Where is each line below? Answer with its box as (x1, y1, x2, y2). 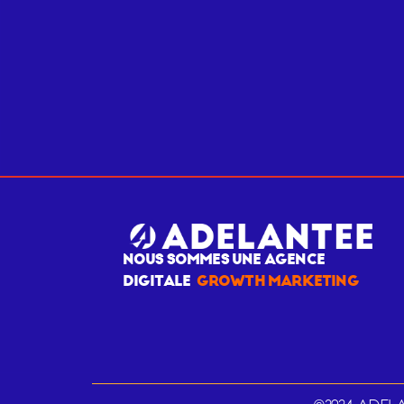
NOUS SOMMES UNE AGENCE (122, 249, 325, 270)
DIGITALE (122, 271, 197, 291)
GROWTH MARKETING (196, 271, 359, 291)
